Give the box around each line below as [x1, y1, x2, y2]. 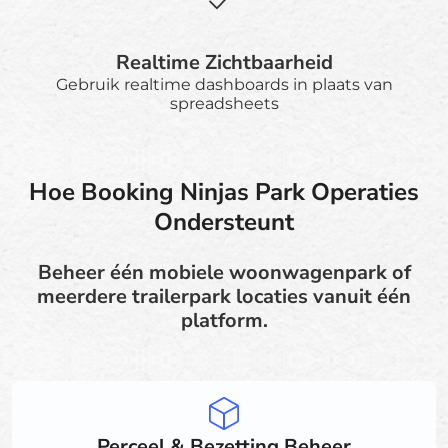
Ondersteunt [154, 205, 294, 238]
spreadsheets [169, 93, 279, 113]
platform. [180, 306, 268, 334]
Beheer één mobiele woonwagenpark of [37, 258, 411, 286]
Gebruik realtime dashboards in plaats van [55, 74, 393, 94]
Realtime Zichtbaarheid [115, 48, 333, 76]
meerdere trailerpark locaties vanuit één [37, 282, 411, 310]
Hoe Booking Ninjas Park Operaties [29, 175, 419, 208]
